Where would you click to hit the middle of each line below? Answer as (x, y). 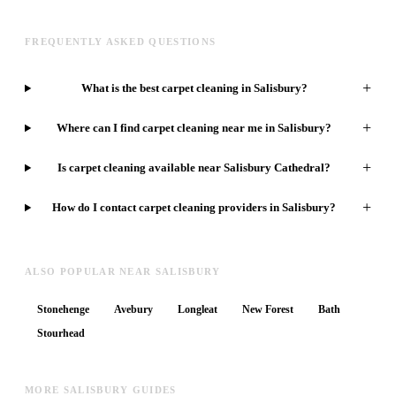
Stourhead (61, 334)
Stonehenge (63, 310)
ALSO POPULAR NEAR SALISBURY (123, 272)
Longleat (198, 310)
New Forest (268, 310)
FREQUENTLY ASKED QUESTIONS (121, 42)
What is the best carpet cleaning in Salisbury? (194, 88)
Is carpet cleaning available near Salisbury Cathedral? (194, 167)
